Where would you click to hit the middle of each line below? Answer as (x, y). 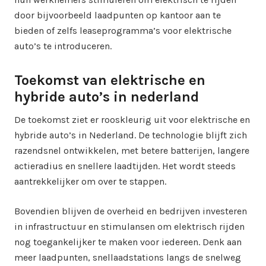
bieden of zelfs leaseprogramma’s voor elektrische (123, 30)
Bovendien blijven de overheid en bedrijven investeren (131, 211)
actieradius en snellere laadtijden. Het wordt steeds (125, 166)
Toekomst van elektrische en (110, 80)
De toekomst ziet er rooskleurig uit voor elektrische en (132, 119)
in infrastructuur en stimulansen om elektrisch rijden (129, 226)
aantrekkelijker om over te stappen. (90, 181)
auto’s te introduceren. (63, 46)
